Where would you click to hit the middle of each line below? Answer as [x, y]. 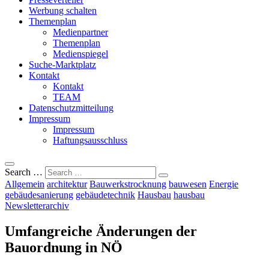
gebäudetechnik [105, 195]
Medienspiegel [80, 53]
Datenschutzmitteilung [71, 107]
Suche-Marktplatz [62, 64]
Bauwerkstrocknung [128, 184]
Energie [224, 184]
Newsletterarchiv [37, 205]
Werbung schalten [63, 10]
